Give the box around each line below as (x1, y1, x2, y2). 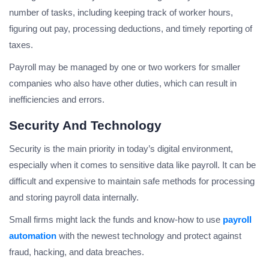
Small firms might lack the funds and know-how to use (9, 214, 223, 225)
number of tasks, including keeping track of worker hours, (9, 7, 233, 18)
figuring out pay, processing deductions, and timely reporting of (9, 23, 252, 34)
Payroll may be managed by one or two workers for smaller (9, 62, 240, 73)
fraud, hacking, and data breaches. (9, 247, 144, 258)
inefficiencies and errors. (9, 94, 104, 105)
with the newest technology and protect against (56, 231, 241, 241)
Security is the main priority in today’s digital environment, (9, 144, 233, 154)
